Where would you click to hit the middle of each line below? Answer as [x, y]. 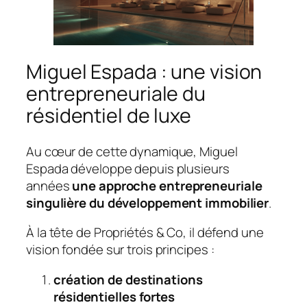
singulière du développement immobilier [148, 202]
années [49, 185]
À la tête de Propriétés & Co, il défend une [145, 233]
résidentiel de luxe [109, 116]
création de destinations [128, 279]
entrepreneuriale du [116, 94]
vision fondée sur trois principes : [120, 250]
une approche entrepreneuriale [167, 185]
